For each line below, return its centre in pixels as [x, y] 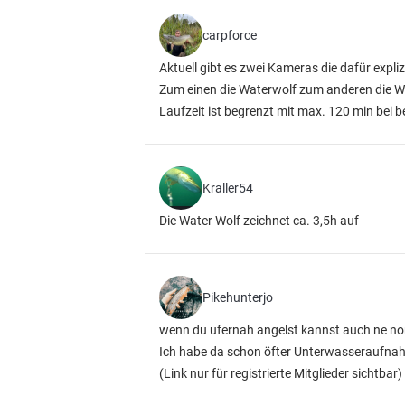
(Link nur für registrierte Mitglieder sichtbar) [281, 373]
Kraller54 [228, 188]
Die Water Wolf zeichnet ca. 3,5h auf [259, 221]
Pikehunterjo [238, 297]
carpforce [230, 35]
